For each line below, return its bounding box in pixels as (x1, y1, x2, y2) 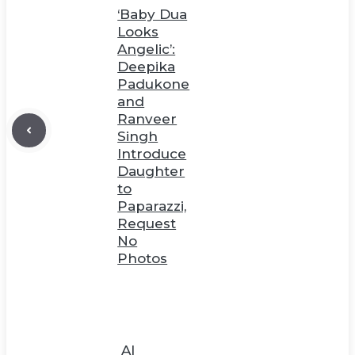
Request (117, 215, 177, 231)
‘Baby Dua (117, 6, 188, 22)
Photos (117, 250, 168, 266)
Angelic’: (117, 40, 176, 57)
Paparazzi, (117, 197, 187, 214)
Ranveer (117, 110, 177, 127)
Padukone (117, 75, 190, 92)
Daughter (117, 162, 185, 179)
